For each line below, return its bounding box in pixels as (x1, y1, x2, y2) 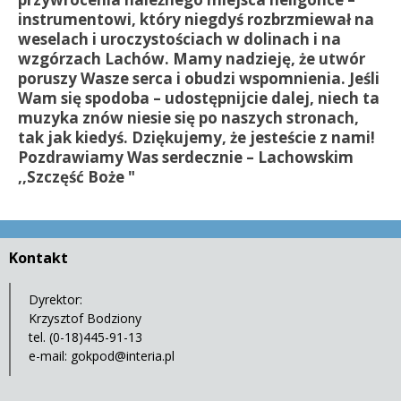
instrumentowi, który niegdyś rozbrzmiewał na (18, 9, 374, 30)
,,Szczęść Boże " (18, 166, 135, 188)
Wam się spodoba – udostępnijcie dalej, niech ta (18, 88, 380, 109)
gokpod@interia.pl (71, 346, 175, 364)
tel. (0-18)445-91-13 (29, 328, 142, 346)
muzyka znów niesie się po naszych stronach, (18, 107, 359, 129)
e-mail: (29, 346, 71, 364)
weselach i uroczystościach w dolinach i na (18, 29, 341, 50)
